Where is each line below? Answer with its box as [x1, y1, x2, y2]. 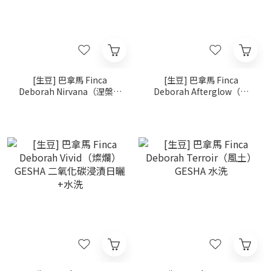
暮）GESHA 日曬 [169, 97, 233, 109]
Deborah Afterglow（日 [154, 85, 249, 97]
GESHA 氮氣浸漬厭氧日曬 [21, 97, 119, 109]
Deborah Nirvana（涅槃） [18, 85, 122, 97]
